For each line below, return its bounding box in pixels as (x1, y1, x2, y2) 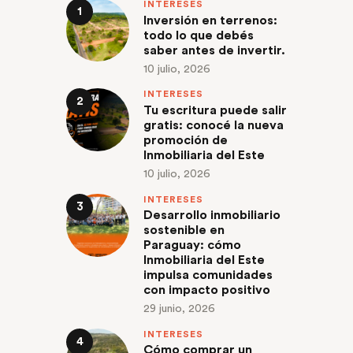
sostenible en (143, 224, 225, 237)
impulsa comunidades (143, 269, 273, 282)
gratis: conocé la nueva (143, 118, 284, 132)
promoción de (143, 133, 228, 147)
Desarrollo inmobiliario (143, 209, 281, 222)
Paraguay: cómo (143, 239, 241, 252)
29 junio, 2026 (143, 303, 215, 315)
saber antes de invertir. (143, 43, 285, 57)
